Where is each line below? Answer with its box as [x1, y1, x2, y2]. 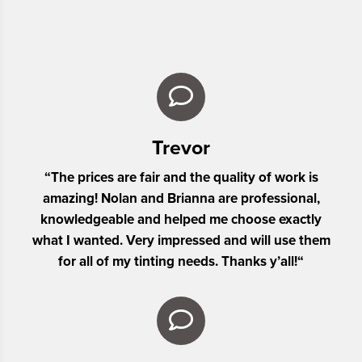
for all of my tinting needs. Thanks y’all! [58, 253, 297, 271]
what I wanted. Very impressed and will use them [32, 232, 330, 250]
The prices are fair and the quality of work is [50, 169, 318, 187]
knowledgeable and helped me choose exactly [40, 211, 322, 229]
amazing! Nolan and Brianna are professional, [42, 190, 320, 208]
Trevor [152, 136, 210, 161]
